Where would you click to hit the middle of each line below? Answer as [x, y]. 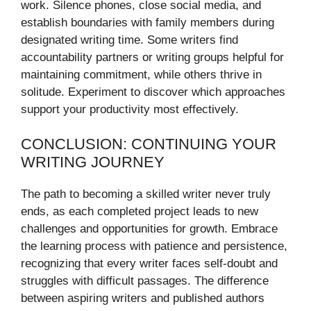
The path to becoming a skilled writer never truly [146, 194]
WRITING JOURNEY [93, 162]
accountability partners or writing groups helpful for [152, 57]
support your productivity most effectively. [130, 109]
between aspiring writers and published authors [143, 299]
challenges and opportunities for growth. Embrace [149, 229]
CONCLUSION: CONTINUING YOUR [149, 144]
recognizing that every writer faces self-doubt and [149, 264]
